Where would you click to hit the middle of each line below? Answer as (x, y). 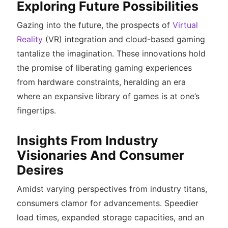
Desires (40, 170)
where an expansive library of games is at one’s (108, 96)
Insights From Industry (87, 141)
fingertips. (36, 111)
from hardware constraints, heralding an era (101, 82)
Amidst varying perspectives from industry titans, (112, 189)
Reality (30, 39)
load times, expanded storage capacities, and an (110, 218)
